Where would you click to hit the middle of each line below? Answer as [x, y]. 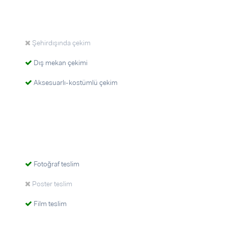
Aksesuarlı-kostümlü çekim [75, 82]
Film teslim [49, 204]
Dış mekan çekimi [60, 63]
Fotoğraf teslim [56, 164]
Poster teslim [51, 184]
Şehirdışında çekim [61, 43]
